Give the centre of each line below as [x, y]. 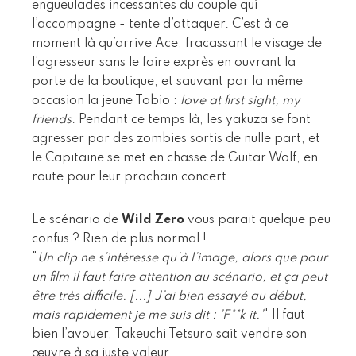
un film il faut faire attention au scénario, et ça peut [180, 277]
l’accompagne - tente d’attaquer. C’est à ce [160, 24]
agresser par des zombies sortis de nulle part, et [176, 139]
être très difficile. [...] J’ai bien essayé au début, [169, 296]
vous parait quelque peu [257, 220]
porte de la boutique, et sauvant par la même [167, 81]
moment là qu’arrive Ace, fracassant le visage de [177, 43]
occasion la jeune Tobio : [106, 101]
